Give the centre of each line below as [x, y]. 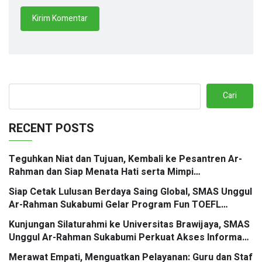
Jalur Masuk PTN [46, 250]
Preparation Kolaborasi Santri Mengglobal [102, 217]
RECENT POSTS [51, 128]
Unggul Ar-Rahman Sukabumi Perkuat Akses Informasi [129, 237]
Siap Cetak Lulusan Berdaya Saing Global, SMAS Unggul [130, 192]
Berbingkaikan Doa [50, 185]
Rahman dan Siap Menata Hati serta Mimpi [101, 172]
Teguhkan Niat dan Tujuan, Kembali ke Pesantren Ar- [125, 159]
